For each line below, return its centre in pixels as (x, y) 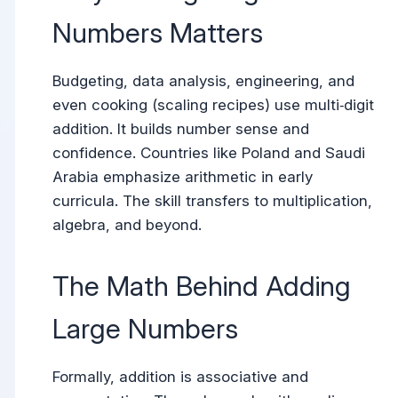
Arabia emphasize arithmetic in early (183, 177)
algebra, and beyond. (127, 225)
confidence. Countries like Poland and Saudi (209, 153)
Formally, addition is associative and (181, 376)
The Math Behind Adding (202, 285)
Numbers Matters (158, 33)
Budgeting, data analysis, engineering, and (204, 81)
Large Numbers (146, 328)
